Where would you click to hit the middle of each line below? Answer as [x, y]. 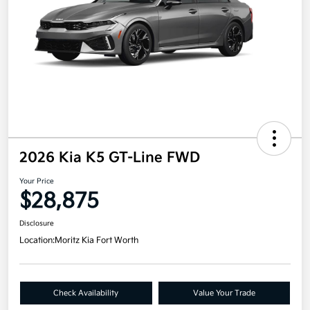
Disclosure [37, 224]
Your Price [37, 182]
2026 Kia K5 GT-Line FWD [110, 158]
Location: [37, 241]
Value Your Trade [224, 293]
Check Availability [86, 293]
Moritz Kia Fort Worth [97, 241]
